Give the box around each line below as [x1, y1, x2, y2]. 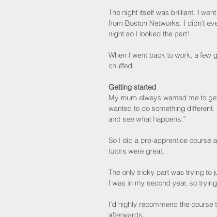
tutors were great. [108, 146, 164, 156]
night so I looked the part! [108, 29, 189, 39]
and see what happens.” [108, 114, 186, 124]
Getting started [108, 82, 156, 92]
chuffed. [108, 61, 134, 71]
